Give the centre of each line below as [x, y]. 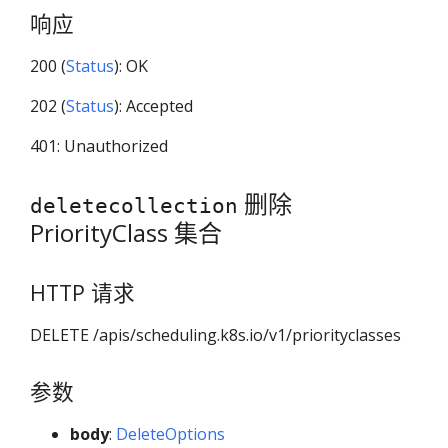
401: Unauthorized [99, 146]
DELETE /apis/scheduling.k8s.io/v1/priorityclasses [215, 334]
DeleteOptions [170, 434]
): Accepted [153, 106]
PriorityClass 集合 [126, 233]
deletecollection [134, 206]
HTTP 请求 [82, 292]
